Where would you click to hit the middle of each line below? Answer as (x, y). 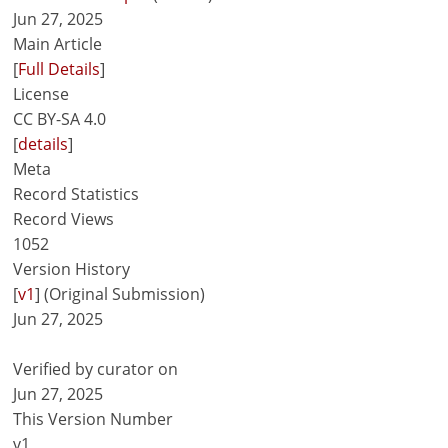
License (41, 94)
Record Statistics (76, 194)
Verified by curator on (96, 369)
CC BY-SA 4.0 (60, 119)
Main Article (58, 44)
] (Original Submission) (120, 294)
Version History (72, 269)
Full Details (59, 69)
